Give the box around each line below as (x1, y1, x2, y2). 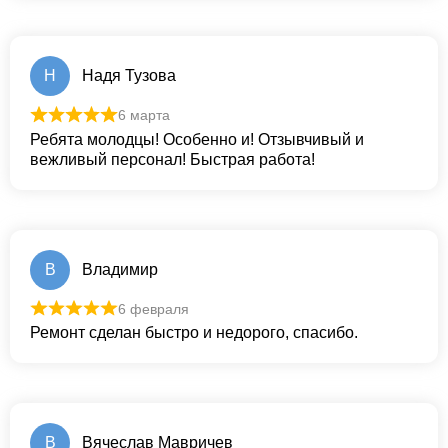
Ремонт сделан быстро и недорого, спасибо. (30, 324, 358, 342)
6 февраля (117, 300, 189, 317)
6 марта (117, 107, 170, 124)
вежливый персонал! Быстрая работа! (30, 150, 315, 168)
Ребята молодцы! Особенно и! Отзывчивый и (30, 130, 364, 148)
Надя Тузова (82, 67, 176, 85)
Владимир (82, 260, 158, 278)
